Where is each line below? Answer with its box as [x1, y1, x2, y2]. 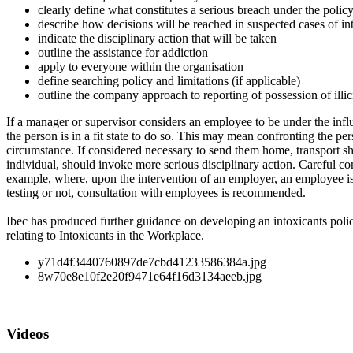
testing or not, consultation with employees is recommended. [6, 185, 306, 199]
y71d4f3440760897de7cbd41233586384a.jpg [38, 255, 266, 269]
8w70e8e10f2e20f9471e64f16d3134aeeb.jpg [38, 269, 262, 283]
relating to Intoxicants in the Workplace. [6, 228, 204, 242]
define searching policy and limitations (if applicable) [38, 73, 300, 87]
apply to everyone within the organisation [38, 59, 243, 73]
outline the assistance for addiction [38, 45, 208, 59]
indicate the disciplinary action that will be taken [38, 31, 277, 45]
